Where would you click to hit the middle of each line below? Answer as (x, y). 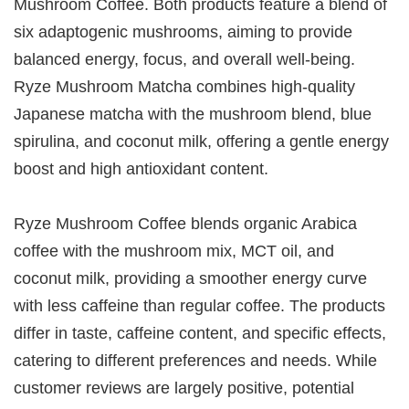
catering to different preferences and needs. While (196, 360)
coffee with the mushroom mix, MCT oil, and (174, 250)
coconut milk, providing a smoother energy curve (191, 278)
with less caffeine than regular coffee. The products (200, 305)
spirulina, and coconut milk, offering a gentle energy (202, 141)
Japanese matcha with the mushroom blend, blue (193, 113)
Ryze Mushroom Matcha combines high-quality (185, 86)
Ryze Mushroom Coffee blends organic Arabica (186, 223)
